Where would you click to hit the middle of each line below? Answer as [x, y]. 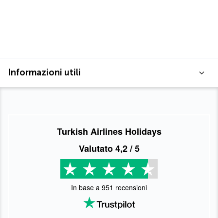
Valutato [97, 149]
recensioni [130, 188]
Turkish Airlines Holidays [109, 132]
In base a [86, 188]
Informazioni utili [44, 73]
